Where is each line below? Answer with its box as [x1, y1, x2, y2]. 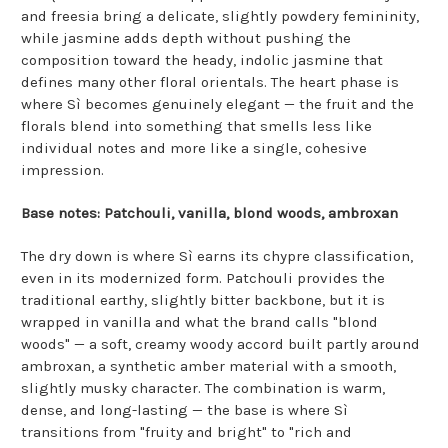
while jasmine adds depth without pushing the [21, 29, 351, 48]
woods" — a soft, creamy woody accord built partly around [21, 335, 420, 354]
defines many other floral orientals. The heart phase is [21, 73, 399, 92]
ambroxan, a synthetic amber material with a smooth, [21, 357, 396, 376]
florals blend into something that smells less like [21, 117, 372, 136]
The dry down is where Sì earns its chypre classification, [21, 247, 413, 266]
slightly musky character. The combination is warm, [21, 379, 385, 398]
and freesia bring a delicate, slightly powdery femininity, [21, 7, 419, 26]
